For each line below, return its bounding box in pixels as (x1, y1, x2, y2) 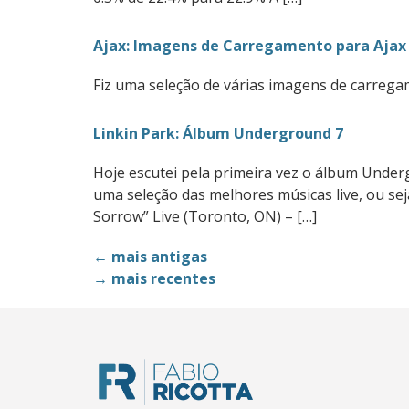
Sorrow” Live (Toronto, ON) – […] (93, 206, 317, 226)
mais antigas (108, 246, 207, 267)
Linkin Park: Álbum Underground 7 (93, 123, 343, 143)
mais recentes (108, 268, 215, 288)
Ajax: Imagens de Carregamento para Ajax (93, 36, 406, 56)
